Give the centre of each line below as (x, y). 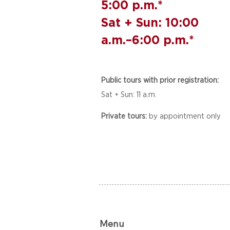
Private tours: (124, 116)
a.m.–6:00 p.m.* (148, 40)
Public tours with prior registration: (160, 80)
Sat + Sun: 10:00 (150, 22)
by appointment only (184, 116)
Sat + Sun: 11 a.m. (129, 94)
